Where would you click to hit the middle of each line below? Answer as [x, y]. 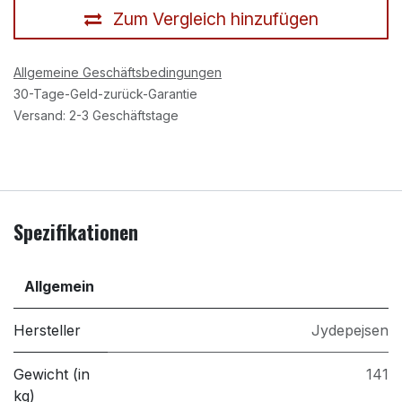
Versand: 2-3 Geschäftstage [96, 116]
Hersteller [47, 331]
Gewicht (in [52, 375]
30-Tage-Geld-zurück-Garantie [105, 94]
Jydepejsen [350, 331]
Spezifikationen [76, 232]
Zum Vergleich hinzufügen [215, 18]
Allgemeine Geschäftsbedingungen [118, 73]
